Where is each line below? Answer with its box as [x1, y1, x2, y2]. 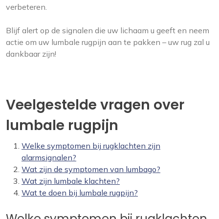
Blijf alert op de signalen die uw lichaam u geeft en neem [6, 25, 209, 36]
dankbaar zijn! [6, 49, 56, 59]
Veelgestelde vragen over [6, 95, 184, 115]
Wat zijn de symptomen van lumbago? [22, 164, 160, 175]
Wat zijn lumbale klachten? [22, 176, 120, 186]
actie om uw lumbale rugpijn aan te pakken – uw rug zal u [6, 37, 210, 47]
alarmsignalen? [22, 153, 76, 163]
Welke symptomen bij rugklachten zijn [22, 141, 160, 151]
